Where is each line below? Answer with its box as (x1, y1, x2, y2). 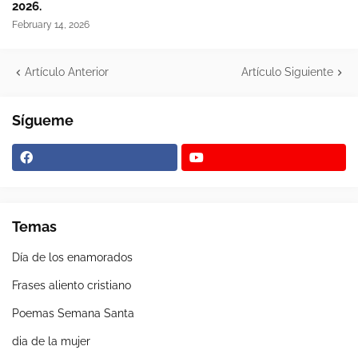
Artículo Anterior (25, 66, 109, 79)
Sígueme (12, 112, 74, 129)
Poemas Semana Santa (12, 307, 134, 320)
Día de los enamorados (12, 251, 133, 265)
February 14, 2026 (12, 19, 89, 31)
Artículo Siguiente (241, 66, 333, 79)
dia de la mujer (12, 335, 90, 348)
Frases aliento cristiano (12, 279, 131, 292)
